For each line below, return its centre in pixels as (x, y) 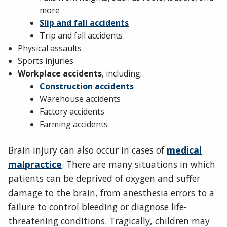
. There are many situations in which (139, 164)
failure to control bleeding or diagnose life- (98, 206)
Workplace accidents (60, 73)
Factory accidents (72, 111)
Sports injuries (46, 61)
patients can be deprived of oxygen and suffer (104, 178)
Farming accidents (74, 124)
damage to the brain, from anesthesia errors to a (111, 192)
